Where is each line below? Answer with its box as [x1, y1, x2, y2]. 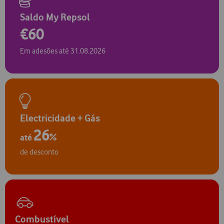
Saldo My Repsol [20, 11, 90, 23]
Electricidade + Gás [20, 112, 100, 124]
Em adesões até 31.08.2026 [20, 46, 105, 55]
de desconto [20, 147, 58, 157]
